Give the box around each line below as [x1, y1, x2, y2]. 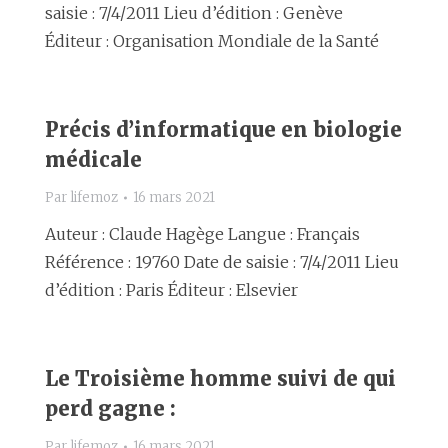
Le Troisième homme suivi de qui [45, 366, 396, 391]
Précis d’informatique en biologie [45, 117, 402, 142]
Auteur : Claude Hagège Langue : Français [45, 224, 360, 244]
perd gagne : [45, 396, 176, 421]
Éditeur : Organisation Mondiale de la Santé [45, 31, 379, 51]
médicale [45, 147, 142, 172]
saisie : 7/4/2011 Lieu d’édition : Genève [45, 3, 343, 23]
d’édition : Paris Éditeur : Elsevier [45, 280, 298, 300]
